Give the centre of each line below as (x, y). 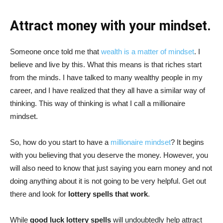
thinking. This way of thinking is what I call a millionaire (98, 103)
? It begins (187, 142)
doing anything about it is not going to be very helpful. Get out (108, 181)
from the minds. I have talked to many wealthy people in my (106, 77)
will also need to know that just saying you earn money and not (111, 168)
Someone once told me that (56, 52)
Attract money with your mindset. (111, 26)
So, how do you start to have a (60, 142)
